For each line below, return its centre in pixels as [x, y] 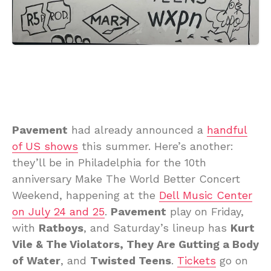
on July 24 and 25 [58, 211]
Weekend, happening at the [86, 195]
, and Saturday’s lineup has [157, 227]
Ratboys [61, 227]
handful [227, 129]
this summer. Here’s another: [156, 146]
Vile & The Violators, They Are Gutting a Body [135, 244]
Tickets [197, 260]
